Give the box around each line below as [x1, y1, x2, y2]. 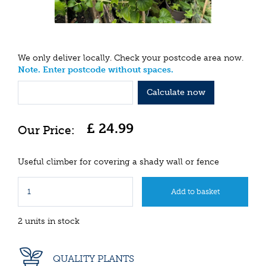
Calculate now [146, 87, 205, 97]
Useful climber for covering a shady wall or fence [18, 156, 219, 167]
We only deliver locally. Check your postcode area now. [18, 53, 243, 64]
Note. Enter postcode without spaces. [18, 65, 173, 75]
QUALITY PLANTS [50, 252, 134, 264]
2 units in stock [18, 216, 80, 226]
